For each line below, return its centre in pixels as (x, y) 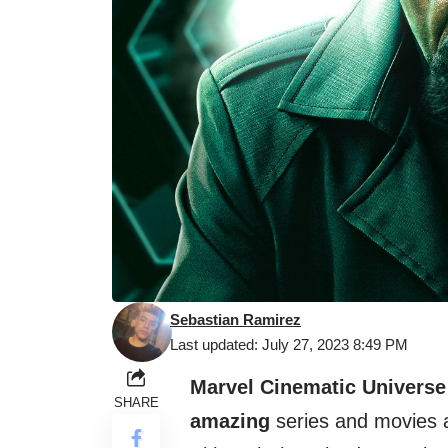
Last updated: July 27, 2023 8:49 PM (289, 345)
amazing (230, 421)
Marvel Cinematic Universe (318, 387)
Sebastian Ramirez (235, 320)
